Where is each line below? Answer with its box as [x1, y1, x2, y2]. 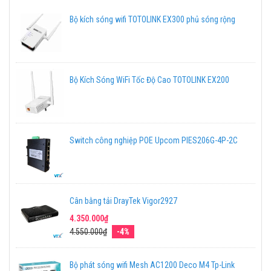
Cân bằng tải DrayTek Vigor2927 [70, 195, 177, 206]
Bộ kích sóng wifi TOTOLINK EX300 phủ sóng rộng [70, 14, 235, 24]
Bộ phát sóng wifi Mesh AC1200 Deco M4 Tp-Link [70, 260, 235, 270]
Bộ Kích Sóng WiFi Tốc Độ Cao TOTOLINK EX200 [70, 74, 229, 85]
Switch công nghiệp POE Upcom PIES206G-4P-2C [70, 135, 238, 145]
